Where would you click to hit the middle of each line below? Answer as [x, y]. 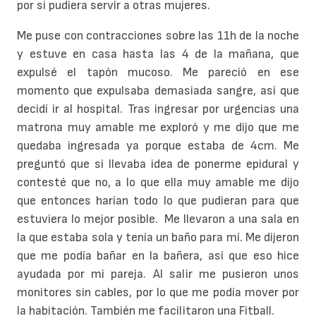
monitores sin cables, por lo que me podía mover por [158, 293]
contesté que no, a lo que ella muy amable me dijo [158, 183]
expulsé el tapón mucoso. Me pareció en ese [158, 73]
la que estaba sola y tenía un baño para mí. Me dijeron [158, 238]
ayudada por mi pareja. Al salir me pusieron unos [158, 274]
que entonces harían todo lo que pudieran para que [158, 201]
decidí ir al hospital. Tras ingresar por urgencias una [158, 109]
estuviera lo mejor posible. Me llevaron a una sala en [158, 219]
